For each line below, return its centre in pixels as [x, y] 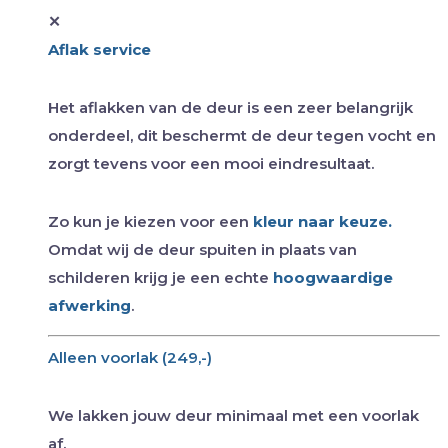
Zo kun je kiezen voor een [150, 221]
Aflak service [99, 49]
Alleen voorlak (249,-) [130, 358]
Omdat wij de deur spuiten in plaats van [202, 249]
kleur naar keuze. [322, 221]
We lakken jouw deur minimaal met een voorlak [233, 416]
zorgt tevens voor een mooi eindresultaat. [211, 163]
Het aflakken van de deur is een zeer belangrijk [230, 107]
